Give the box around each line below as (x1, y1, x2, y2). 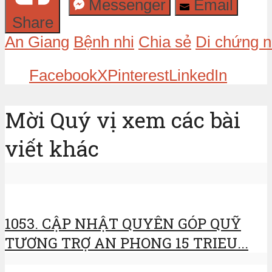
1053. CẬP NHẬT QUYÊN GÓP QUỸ (5, 214, 241, 234)
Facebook (29, 67, 97, 84)
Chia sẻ (138, 33, 191, 51)
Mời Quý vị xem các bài (5, 106, 240, 135)
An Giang (5, 33, 69, 51)
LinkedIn (169, 67, 227, 84)
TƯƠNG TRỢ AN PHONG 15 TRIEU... (5, 233, 248, 253)
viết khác (5, 134, 99, 163)
